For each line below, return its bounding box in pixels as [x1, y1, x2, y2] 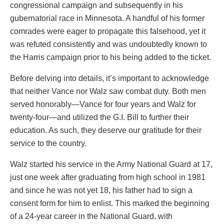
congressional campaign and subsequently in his [10, 1, 183, 10]
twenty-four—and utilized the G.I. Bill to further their [10, 113, 189, 122]
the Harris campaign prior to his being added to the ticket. [10, 53, 211, 62]
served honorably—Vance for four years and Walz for [10, 100, 196, 109]
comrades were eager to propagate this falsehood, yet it [10, 27, 205, 36]
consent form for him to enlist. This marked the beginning [10, 199, 209, 208]
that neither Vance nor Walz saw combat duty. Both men [10, 87, 206, 96]
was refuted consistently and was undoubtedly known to [10, 40, 207, 49]
